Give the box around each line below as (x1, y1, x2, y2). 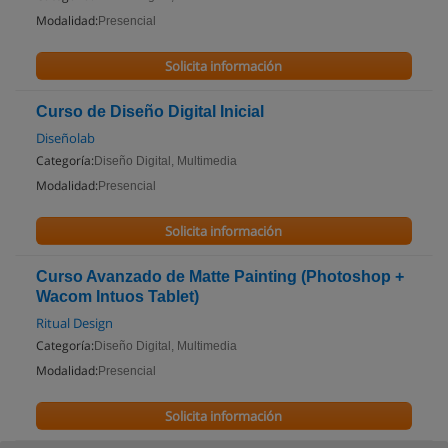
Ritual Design (36, 314, 113, 332)
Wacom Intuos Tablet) (36, 288, 199, 305)
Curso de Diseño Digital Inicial (36, 103, 264, 120)
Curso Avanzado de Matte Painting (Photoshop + (36, 268, 404, 285)
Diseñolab (36, 129, 95, 147)
